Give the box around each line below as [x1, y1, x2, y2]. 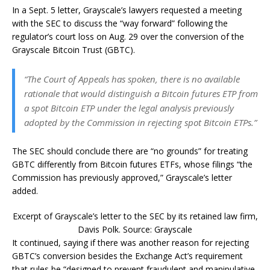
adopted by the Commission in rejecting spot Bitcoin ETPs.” [24, 116, 257, 128]
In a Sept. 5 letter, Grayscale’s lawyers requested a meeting [12, 4, 242, 16]
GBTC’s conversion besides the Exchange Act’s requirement [12, 250, 243, 262]
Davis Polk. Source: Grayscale [78, 223, 192, 235]
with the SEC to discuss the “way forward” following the [12, 17, 228, 29]
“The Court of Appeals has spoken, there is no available [24, 72, 240, 85]
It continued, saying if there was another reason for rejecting [12, 236, 249, 248]
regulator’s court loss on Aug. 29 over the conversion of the [12, 30, 244, 42]
